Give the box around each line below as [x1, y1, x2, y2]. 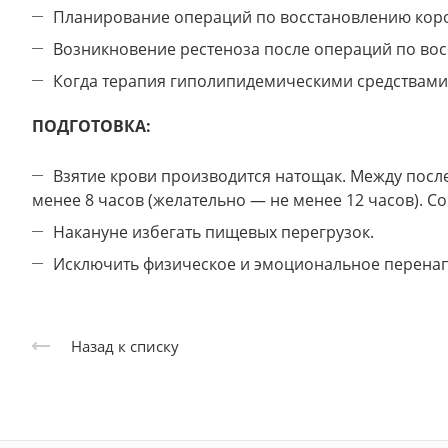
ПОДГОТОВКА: [32, 115, 151, 137]
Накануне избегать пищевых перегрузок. [53, 221, 378, 243]
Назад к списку [71, 336, 179, 357]
